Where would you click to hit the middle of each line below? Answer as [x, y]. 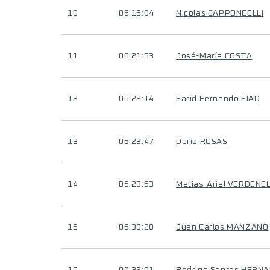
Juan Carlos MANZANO [222, 227]
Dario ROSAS [202, 142]
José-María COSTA [214, 56]
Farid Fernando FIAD [218, 99]
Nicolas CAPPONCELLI [220, 13]
